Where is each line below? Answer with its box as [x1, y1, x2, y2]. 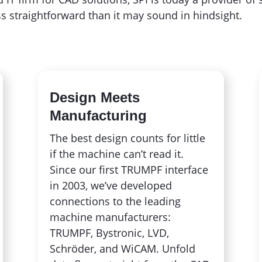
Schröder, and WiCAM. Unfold [49, 241, 195, 256]
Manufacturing [49, 107, 147, 123]
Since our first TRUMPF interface [49, 162, 208, 177]
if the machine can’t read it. [49, 146, 184, 161]
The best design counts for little [49, 130, 205, 145]
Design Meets [49, 89, 140, 105]
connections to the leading [49, 194, 181, 208]
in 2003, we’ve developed [49, 178, 172, 192]
